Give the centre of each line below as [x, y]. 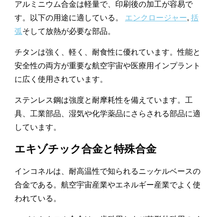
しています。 [38, 127]
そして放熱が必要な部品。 [69, 31]
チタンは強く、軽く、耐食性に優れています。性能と [108, 52]
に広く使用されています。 [61, 79]
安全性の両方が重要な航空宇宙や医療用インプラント [108, 66]
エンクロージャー [156, 18]
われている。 [38, 199]
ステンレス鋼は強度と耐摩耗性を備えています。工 [104, 100]
